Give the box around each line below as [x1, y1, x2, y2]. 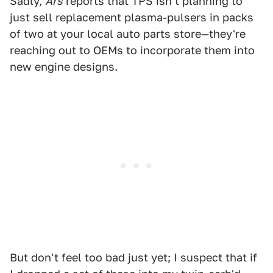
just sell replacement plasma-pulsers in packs [10, 10, 253, 24]
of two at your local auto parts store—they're [10, 27, 246, 40]
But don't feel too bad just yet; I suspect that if [10, 250, 257, 264]
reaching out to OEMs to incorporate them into [10, 43, 255, 57]
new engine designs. [10, 60, 118, 73]
